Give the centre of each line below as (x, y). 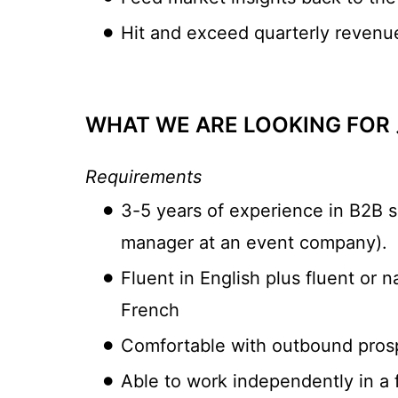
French (150, 310)
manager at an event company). (254, 242)
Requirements (143, 176)
